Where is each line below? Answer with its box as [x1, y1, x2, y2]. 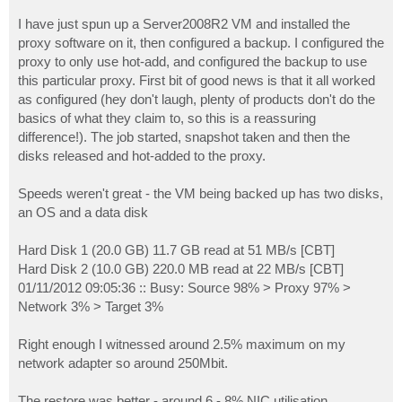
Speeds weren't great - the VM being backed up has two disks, [18, 186, 383, 202]
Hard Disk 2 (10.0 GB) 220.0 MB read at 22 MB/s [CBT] [18, 261, 344, 277]
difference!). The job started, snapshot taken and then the [18, 129, 350, 145]
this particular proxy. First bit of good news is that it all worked [18, 73, 375, 89]
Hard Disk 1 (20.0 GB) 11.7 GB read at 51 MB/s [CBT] [18, 242, 335, 258]
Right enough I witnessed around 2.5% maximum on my [18, 336, 345, 353]
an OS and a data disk [18, 205, 148, 221]
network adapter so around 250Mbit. [18, 355, 228, 371]
